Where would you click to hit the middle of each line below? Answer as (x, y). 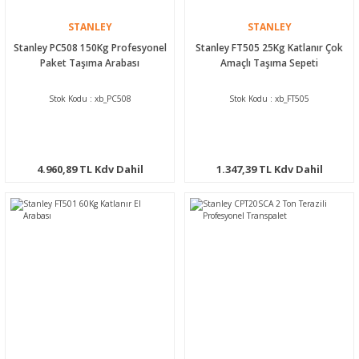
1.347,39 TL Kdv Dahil (269, 169)
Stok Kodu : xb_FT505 (269, 98)
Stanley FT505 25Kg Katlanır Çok (269, 47)
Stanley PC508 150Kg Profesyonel (90, 47)
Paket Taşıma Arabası (90, 62)
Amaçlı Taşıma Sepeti (269, 62)
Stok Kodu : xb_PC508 (90, 98)
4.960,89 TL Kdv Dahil (90, 169)
